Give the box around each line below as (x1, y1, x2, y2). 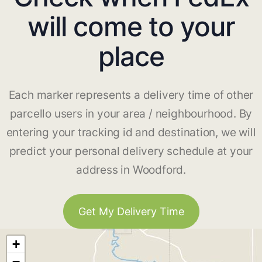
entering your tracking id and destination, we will (6, 126, 256, 140)
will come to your (27, 10, 235, 43)
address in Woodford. (75, 163, 186, 177)
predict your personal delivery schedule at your (9, 144, 253, 158)
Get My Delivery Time (78, 205, 184, 218)
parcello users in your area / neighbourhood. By (9, 107, 253, 121)
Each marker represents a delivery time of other (8, 88, 254, 102)
